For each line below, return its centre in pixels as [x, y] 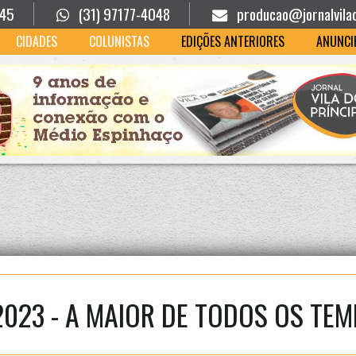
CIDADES [36, 41]
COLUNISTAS [119, 41]
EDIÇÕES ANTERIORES [232, 41]
